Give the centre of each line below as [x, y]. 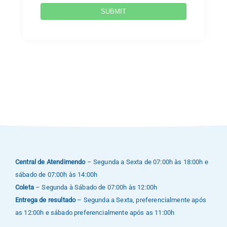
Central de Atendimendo [50, 162]
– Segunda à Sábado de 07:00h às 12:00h [96, 187]
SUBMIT [113, 11]
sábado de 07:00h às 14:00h [56, 175]
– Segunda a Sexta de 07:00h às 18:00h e [147, 162]
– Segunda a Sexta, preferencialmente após [141, 200]
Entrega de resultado [45, 200]
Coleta [24, 187]
